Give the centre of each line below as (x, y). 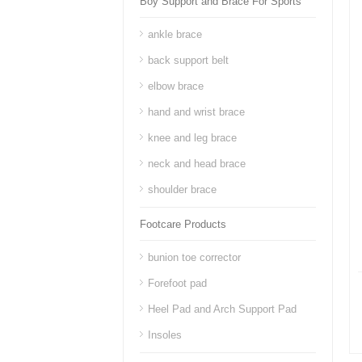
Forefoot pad (177, 283)
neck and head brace (197, 164)
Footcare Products (183, 224)
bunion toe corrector (194, 257)
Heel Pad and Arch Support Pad (222, 309)
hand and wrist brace (196, 112)
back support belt (188, 60)
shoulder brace (182, 189)
